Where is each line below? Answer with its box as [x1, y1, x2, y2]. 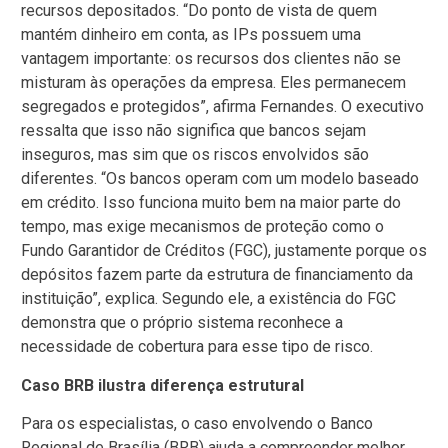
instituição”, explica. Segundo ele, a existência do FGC [21, 289, 396, 309]
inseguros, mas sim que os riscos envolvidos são [21, 145, 369, 165]
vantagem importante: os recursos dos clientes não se [21, 49, 401, 69]
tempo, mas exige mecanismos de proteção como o [21, 217, 384, 237]
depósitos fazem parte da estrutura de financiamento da [21, 265, 413, 285]
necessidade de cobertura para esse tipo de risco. [21, 337, 373, 357]
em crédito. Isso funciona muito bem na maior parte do [21, 193, 401, 213]
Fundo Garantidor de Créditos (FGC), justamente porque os [21, 241, 427, 261]
